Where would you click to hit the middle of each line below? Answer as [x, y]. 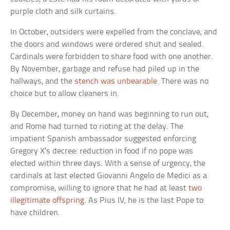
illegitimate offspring [47, 200]
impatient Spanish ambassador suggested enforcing [103, 139]
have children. [35, 213]
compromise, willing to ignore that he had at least [100, 188]
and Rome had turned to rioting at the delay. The [97, 126]
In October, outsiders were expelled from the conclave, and [114, 32]
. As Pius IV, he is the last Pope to [144, 200]
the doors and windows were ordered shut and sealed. [107, 44]
